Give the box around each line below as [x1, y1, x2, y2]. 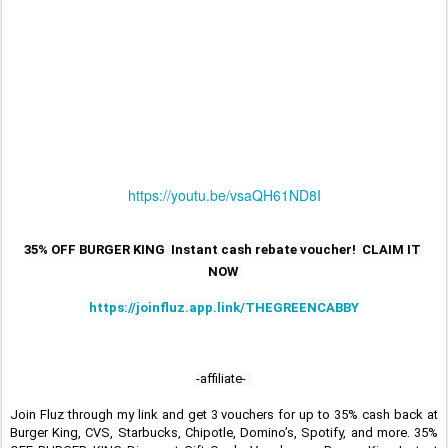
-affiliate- [196, 371, 252, 387]
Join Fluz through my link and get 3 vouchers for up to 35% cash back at [10, 407, 438, 423]
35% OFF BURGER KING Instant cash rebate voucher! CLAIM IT [24, 242, 421, 258]
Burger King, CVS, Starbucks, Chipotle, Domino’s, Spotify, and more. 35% [10, 425, 438, 441]
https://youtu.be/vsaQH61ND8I [127, 184, 321, 205]
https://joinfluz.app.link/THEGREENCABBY [89, 299, 359, 315]
